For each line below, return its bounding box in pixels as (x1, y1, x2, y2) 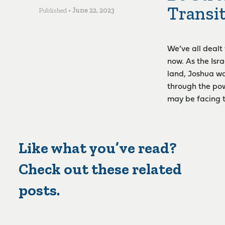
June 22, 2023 (72, 6, 115, 15)
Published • (39, 6, 71, 15)
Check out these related (18, 160, 182, 178)
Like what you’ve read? (18, 139, 177, 157)
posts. (18, 181, 60, 199)
